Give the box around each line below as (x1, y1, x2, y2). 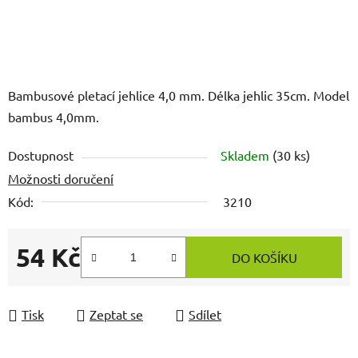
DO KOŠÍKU (231, 249, 297, 266)
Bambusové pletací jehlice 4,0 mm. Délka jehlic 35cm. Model (8, 87, 349, 104)
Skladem (221, 147, 272, 164)
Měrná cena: (15, 274, 85, 291)
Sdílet (189, 306, 221, 323)
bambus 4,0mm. (8, 109, 99, 125)
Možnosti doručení (8, 170, 113, 187)
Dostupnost (8, 147, 74, 164)
